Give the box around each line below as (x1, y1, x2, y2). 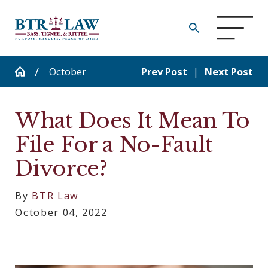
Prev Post (141, 65, 187, 79)
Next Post (204, 65, 253, 79)
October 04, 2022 (15, 205, 108, 219)
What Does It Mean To (15, 108, 250, 134)
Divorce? (15, 156, 107, 182)
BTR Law (32, 188, 79, 202)
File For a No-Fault (15, 132, 213, 158)
